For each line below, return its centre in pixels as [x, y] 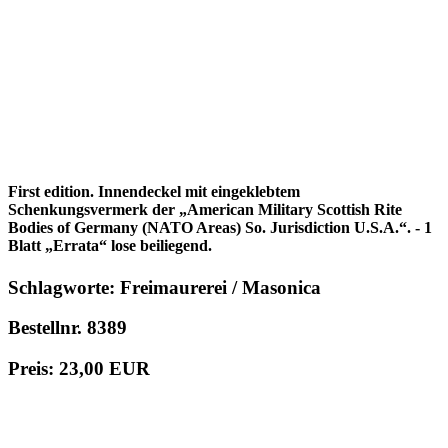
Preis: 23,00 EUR [79, 369]
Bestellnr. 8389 [67, 328]
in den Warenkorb [66, 409]
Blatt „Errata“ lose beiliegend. [110, 246]
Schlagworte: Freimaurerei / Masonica [164, 287]
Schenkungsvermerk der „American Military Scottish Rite [205, 210]
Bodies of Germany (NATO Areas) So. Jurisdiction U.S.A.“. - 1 [220, 228]
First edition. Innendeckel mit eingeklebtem [154, 192]
